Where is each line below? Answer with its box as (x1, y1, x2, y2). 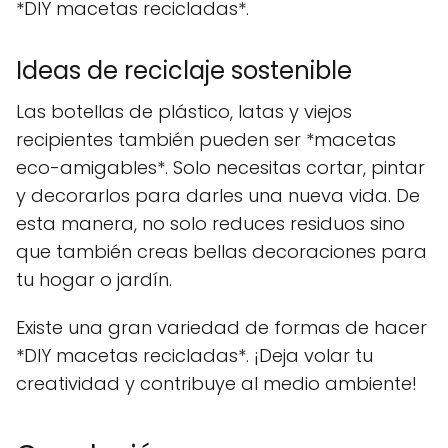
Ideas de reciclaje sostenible (16, 53, 352, 87)
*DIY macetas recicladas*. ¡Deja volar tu (16, 342, 373, 368)
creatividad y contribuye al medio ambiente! (16, 370, 417, 396)
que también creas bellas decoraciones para (16, 238, 427, 264)
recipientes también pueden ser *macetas (16, 126, 396, 152)
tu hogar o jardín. (16, 266, 172, 292)
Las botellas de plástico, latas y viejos (16, 98, 352, 124)
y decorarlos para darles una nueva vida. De (16, 182, 420, 208)
